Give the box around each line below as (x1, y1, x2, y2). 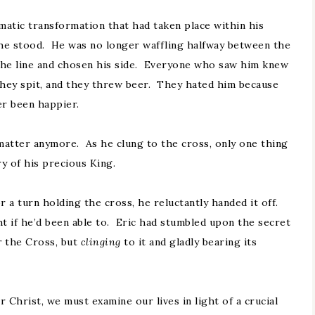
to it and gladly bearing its (124, 236, 257, 248)
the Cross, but (5, 236, 81, 248)
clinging (80, 236, 124, 248)
